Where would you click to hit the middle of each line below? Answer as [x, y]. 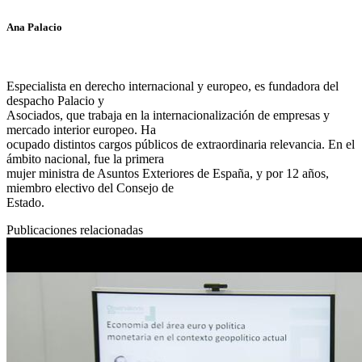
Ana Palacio [34, 27]
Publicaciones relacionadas [75, 229]
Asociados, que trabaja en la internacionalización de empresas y [168, 115]
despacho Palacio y [55, 100]
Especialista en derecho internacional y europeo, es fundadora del [173, 86]
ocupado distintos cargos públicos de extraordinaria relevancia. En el [181, 144]
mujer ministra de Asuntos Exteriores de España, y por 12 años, [168, 173]
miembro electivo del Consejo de [90, 187]
